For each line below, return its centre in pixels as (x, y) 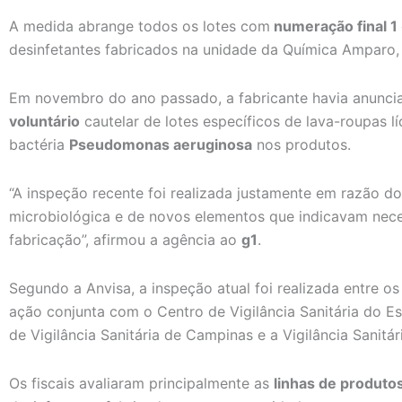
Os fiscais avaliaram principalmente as (141, 384)
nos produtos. (301, 145)
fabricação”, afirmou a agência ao (125, 240)
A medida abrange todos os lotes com (140, 26)
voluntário (44, 122)
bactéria (39, 145)
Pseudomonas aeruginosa (161, 145)
